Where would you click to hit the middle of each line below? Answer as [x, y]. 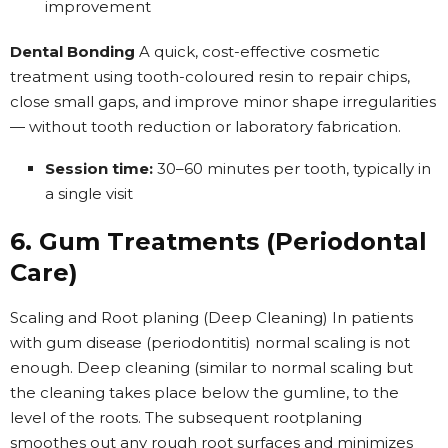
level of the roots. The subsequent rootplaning [186, 417]
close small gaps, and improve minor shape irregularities [223, 101]
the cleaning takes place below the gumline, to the [204, 392]
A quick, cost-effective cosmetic [257, 51]
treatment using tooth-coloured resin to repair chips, [210, 76]
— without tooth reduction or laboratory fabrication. [205, 126]
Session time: [99, 168]
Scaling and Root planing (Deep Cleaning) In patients [211, 317]
